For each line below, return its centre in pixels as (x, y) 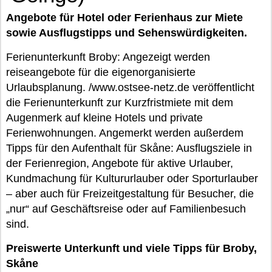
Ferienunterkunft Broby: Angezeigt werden (108, 57)
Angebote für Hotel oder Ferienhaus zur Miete (124, 18)
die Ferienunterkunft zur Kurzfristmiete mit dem (120, 103)
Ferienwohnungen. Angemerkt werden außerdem (125, 133)
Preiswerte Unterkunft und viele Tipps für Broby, (131, 248)
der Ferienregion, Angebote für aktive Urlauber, (120, 163)
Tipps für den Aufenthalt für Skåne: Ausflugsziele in (129, 148)
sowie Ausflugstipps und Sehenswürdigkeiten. (127, 33)
